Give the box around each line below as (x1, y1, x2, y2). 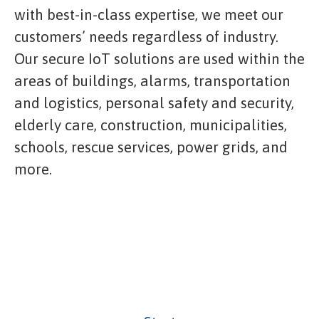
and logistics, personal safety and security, (14, 94, 294, 111)
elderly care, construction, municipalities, (14, 116, 287, 133)
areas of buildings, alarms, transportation (14, 72, 291, 89)
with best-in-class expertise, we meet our (14, 6, 283, 23)
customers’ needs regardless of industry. (14, 28, 278, 45)
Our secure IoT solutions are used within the (14, 50, 305, 67)
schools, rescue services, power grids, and (14, 138, 288, 155)
